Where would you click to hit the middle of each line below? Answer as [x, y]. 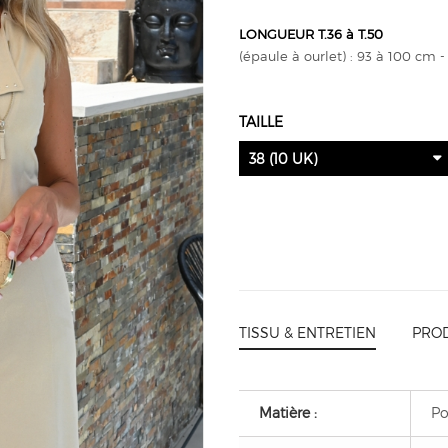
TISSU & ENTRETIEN [307, 332]
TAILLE [263, 121]
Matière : [288, 412]
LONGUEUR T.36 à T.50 [311, 34]
